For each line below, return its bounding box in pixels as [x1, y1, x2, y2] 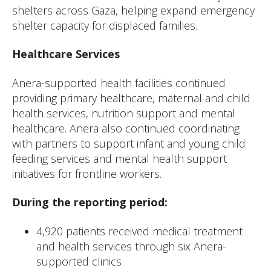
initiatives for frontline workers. [12, 166, 162, 181]
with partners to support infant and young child [12, 135, 246, 151]
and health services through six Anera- [36, 238, 226, 253]
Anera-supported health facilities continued [12, 75, 226, 90]
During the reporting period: [12, 195, 168, 210]
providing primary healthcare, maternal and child [12, 90, 250, 105]
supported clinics [36, 253, 122, 269]
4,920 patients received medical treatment [36, 223, 243, 238]
